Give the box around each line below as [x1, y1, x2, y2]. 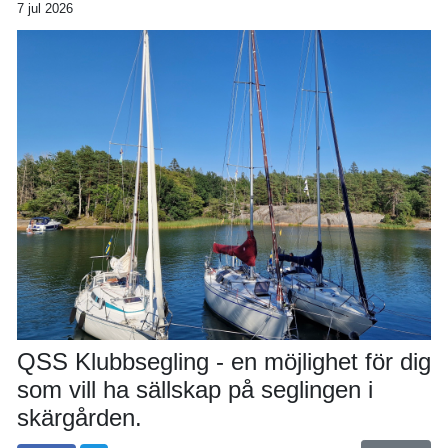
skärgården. [17, 404, 149, 431]
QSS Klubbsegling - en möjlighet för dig [17, 348, 431, 375]
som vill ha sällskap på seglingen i [17, 376, 373, 403]
